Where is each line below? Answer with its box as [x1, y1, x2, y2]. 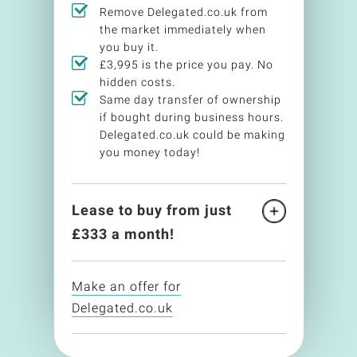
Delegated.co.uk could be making [99, 128, 285, 141]
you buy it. [99, 41, 159, 53]
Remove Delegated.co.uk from [99, 6, 268, 18]
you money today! [99, 146, 200, 159]
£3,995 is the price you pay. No [99, 58, 273, 71]
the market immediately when [99, 23, 266, 36]
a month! [107, 226, 175, 242]
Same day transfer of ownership [99, 93, 281, 106]
